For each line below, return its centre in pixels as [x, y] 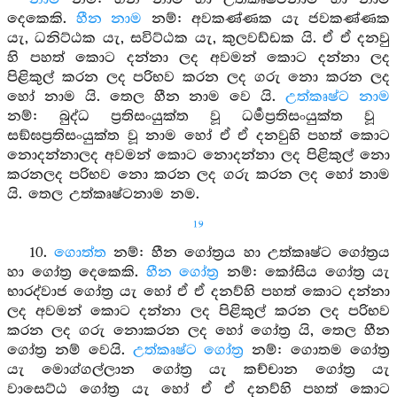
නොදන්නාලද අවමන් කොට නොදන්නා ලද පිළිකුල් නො [198, 156]
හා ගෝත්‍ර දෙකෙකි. [77, 272]
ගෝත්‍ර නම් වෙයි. [70, 350]
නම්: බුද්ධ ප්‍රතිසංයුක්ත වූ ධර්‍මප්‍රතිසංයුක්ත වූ [191, 117]
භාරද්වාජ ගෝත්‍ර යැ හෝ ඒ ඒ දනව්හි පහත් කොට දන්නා [198, 292]
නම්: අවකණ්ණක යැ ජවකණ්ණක [266, 19]
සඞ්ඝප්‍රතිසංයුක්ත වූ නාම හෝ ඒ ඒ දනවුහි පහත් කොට [198, 136]
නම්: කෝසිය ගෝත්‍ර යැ [304, 272]
